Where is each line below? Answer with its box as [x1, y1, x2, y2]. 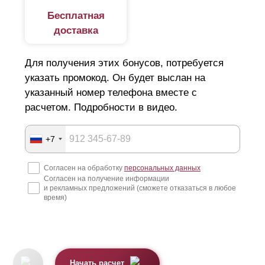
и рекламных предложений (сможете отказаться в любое [44, 183, 236, 192]
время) [44, 193, 67, 202]
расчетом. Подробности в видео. [25, 102, 177, 113]
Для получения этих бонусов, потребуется [25, 57, 224, 69]
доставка [53, 25, 98, 36]
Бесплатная [47, 10, 105, 21]
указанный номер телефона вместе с [25, 87, 197, 98]
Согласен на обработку [44, 163, 124, 172]
